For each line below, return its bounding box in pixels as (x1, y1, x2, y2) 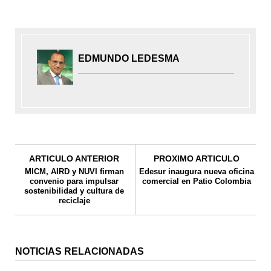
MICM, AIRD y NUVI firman (24, 166, 124, 176)
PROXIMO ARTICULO (154, 153, 240, 163)
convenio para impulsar (30, 176, 119, 186)
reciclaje (58, 195, 90, 205)
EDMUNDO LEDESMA (78, 53, 180, 64)
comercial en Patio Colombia (142, 176, 252, 186)
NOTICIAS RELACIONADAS (15, 246, 144, 256)
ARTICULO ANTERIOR (29, 153, 119, 163)
